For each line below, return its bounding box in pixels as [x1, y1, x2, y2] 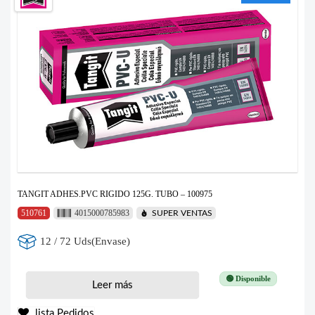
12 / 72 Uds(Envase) [40, 236, 131, 247]
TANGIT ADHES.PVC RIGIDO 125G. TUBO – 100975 [18, 188, 212, 199]
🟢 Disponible [225, 274, 271, 283]
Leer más [91, 279, 133, 290]
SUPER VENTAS [151, 208, 212, 217]
